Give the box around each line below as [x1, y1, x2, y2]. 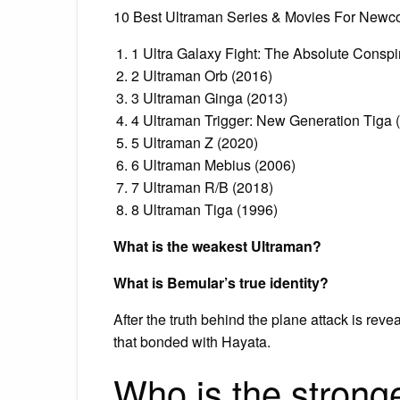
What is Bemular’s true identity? [113, 271, 329, 293]
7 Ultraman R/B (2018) [131, 176, 273, 197]
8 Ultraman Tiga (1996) [131, 198, 278, 220]
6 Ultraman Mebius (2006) [131, 154, 296, 175]
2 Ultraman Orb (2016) [131, 64, 272, 86]
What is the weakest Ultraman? [113, 235, 321, 256]
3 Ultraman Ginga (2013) [131, 87, 287, 108]
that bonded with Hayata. [113, 330, 271, 352]
